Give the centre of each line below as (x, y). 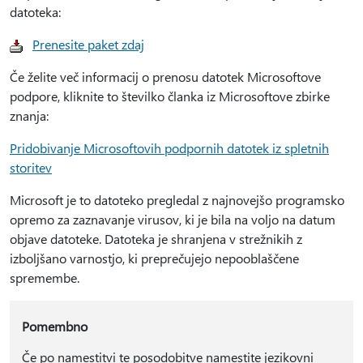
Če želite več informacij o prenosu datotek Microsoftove (165, 77)
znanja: (29, 115)
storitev (31, 167)
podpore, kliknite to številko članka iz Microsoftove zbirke (170, 96)
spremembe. (45, 278)
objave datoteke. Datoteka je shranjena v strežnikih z (156, 239)
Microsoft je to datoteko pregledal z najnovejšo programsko (177, 200)
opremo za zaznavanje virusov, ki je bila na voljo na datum (173, 219)
